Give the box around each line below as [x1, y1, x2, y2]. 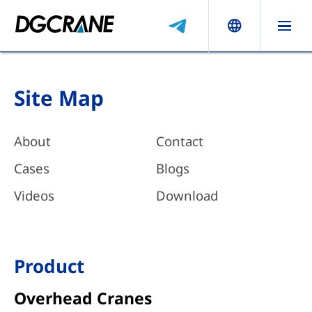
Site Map [13, 84, 104, 113]
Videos [13, 187, 54, 205]
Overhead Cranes [13, 286, 152, 309]
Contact [156, 132, 203, 150]
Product [13, 253, 84, 279]
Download [156, 187, 218, 205]
